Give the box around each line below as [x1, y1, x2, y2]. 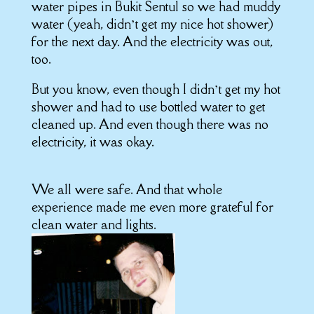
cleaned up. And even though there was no [31, 116, 268, 132]
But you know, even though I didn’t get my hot [31, 81, 280, 97]
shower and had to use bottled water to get [31, 98, 265, 115]
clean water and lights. [31, 216, 156, 233]
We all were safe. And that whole [31, 181, 222, 198]
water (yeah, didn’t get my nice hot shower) [31, 15, 273, 32]
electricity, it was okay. [31, 133, 154, 150]
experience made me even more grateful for [31, 198, 273, 215]
